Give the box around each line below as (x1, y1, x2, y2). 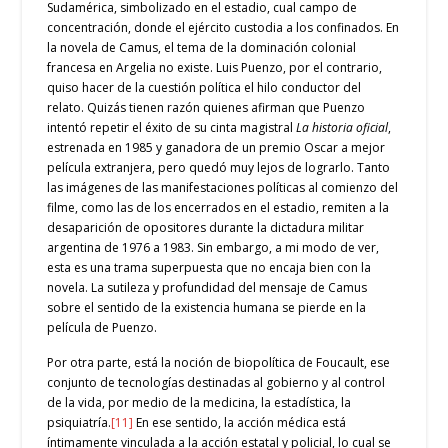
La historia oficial (296, 118, 389, 136)
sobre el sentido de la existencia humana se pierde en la (47, 298, 367, 316)
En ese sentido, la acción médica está (133, 414, 347, 432)
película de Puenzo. (47, 318, 158, 336)
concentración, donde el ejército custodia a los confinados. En (47, 18, 400, 36)
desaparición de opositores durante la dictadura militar (47, 218, 365, 236)
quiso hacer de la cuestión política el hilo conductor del (47, 78, 362, 96)
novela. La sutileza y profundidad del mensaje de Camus (47, 278, 368, 296)
